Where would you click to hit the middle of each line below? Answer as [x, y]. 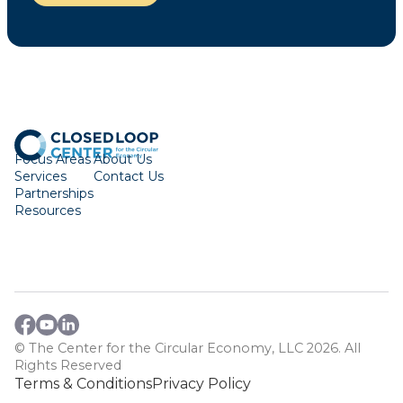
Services [40, 176]
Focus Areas [53, 159]
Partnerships [54, 193]
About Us [123, 159]
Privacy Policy [201, 384]
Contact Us [129, 176]
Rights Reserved [68, 365]
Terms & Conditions [83, 384]
